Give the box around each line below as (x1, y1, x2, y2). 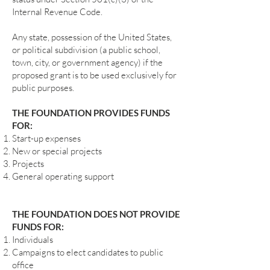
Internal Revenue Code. (12, 6, 102, 17)
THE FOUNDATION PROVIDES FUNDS (12, 107, 170, 118)
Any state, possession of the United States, (12, 31, 172, 43)
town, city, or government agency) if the (12, 57, 163, 68)
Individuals (12, 234, 53, 245)
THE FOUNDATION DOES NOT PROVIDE (12, 209, 180, 219)
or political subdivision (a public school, (12, 44, 160, 55)
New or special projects (12, 145, 102, 157)
